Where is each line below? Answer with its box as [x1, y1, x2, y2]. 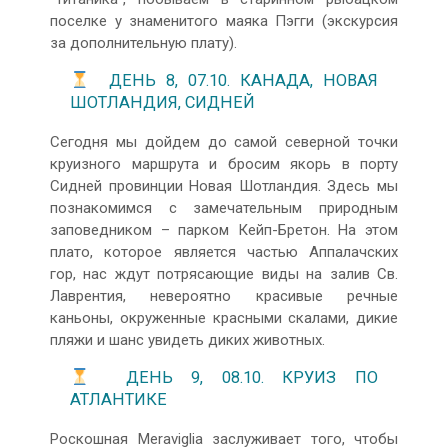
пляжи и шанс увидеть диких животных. [50, 330, 325, 349]
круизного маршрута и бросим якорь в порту [50, 154, 398, 173]
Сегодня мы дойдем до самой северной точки [50, 132, 398, 151]
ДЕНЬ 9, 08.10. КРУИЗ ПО [88, 368, 378, 388]
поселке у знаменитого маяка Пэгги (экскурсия [50, 11, 398, 30]
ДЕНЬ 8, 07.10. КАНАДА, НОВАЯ [88, 71, 378, 91]
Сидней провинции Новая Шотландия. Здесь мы [50, 176, 398, 195]
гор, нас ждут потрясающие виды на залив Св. [50, 264, 398, 283]
